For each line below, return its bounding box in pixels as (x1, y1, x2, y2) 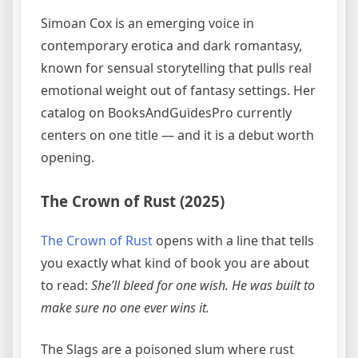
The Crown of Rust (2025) (41, 191, 225, 212)
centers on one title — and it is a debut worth (41, 126, 314, 145)
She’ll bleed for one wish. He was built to (91, 276, 315, 294)
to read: (41, 276, 91, 294)
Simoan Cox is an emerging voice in (41, 14, 254, 33)
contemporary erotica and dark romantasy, (41, 37, 302, 55)
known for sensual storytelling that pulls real (41, 59, 312, 78)
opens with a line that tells (153, 231, 314, 249)
